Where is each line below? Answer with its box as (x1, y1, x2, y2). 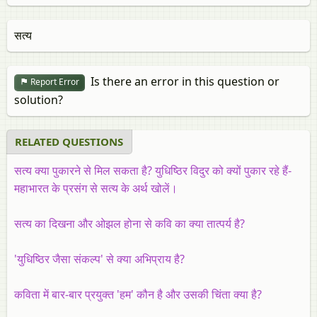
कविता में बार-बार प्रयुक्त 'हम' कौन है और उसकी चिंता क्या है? (14, 286, 262, 302)
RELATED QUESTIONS (15, 134, 123, 149)
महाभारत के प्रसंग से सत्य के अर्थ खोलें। (14, 180, 178, 196)
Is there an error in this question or (85, 74, 279, 89)
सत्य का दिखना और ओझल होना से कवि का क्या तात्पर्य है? (14, 215, 245, 231)
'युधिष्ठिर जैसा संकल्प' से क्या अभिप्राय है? (14, 250, 185, 267)
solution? (14, 91, 63, 108)
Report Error (28, 76, 79, 88)
